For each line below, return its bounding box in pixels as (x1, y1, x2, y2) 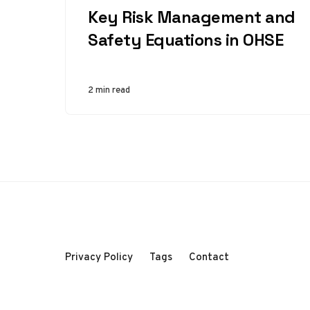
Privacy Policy (65, 249, 133, 264)
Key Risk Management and (88, 6, 295, 28)
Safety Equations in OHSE (88, 29, 284, 51)
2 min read (88, 83, 130, 96)
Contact (189, 249, 229, 264)
